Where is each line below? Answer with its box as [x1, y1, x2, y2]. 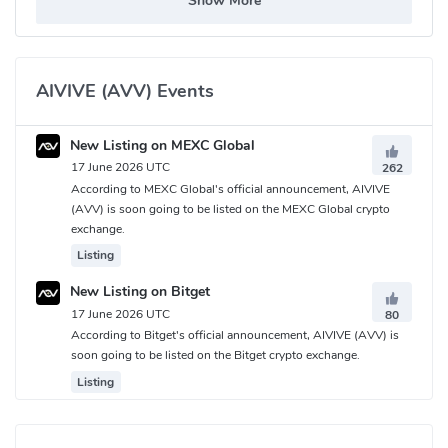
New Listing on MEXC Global [66, 135, 255, 155]
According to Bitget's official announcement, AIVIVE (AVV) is [71, 327, 399, 343]
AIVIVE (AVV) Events [36, 79, 214, 104]
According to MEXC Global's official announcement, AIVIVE [71, 180, 390, 197]
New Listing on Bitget [66, 282, 210, 302]
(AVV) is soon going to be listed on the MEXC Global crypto [71, 200, 390, 217]
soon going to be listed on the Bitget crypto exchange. [71, 347, 360, 363]
